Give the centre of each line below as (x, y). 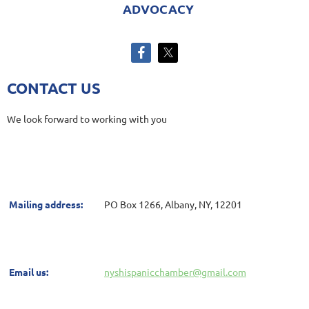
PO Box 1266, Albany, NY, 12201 (173, 204)
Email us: (29, 271)
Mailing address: (46, 204)
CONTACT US (54, 88)
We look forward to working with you (87, 118)
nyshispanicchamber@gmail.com (175, 271)
